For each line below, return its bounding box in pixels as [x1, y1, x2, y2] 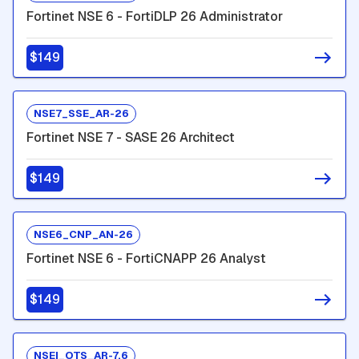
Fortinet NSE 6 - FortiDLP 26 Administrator [26, 7, 283, 25]
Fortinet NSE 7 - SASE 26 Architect [26, 128, 235, 146]
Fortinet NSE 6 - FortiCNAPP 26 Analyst [26, 249, 266, 267]
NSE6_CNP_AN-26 [34, 228, 133, 242]
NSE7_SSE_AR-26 [34, 107, 129, 121]
